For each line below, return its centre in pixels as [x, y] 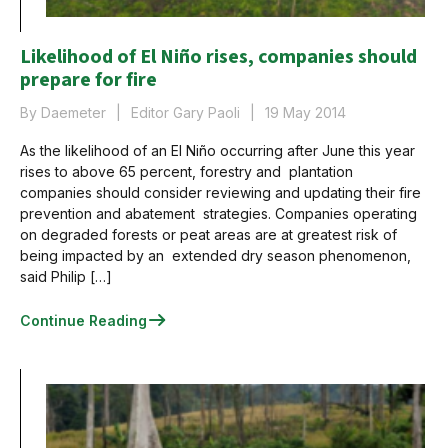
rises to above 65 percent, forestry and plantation [186, 171]
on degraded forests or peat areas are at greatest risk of [208, 234]
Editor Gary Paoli [185, 112]
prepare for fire [88, 80]
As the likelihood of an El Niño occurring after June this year [217, 150]
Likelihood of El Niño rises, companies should [218, 57]
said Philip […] [66, 276]
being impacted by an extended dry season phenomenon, [215, 255]
